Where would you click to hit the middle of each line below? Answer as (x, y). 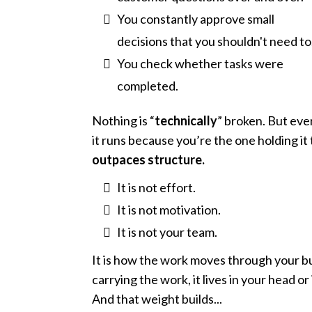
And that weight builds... (157, 298)
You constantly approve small (196, 18)
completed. (148, 85)
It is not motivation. (169, 209)
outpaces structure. (148, 159)
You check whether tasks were (200, 63)
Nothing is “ (123, 120)
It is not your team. (167, 232)
